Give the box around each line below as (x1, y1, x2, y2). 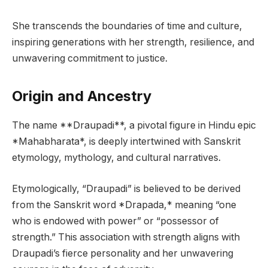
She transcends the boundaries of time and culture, (12, 20, 242, 32)
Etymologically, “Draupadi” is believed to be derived (12, 182, 240, 194)
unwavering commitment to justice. (12, 52, 167, 64)
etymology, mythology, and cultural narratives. (12, 152, 221, 164)
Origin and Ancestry (12, 87, 151, 105)
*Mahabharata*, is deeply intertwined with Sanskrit (12, 136, 240, 148)
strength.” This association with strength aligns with (12, 231, 240, 243)
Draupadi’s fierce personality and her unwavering (12, 247, 233, 259)
